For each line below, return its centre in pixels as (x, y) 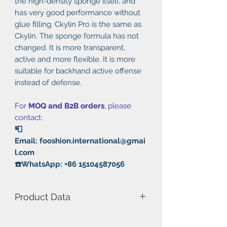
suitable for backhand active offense (78, 71)
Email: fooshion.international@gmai (80, 141)
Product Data (43, 197)
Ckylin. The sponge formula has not (77, 36)
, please (118, 106)
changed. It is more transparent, (70, 47)
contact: (29, 117)
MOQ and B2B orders (66, 106)
